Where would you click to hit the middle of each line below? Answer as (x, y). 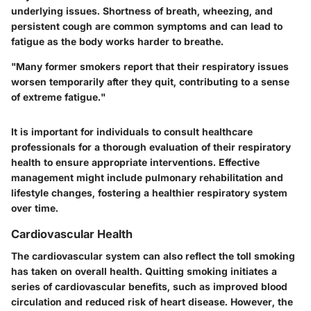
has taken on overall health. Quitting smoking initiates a (144, 271)
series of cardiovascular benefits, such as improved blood (149, 287)
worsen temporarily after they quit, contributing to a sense (150, 82)
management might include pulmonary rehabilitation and (147, 178)
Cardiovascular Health (72, 234)
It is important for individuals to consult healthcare (132, 132)
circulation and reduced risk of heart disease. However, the (152, 302)
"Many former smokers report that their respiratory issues (150, 67)
